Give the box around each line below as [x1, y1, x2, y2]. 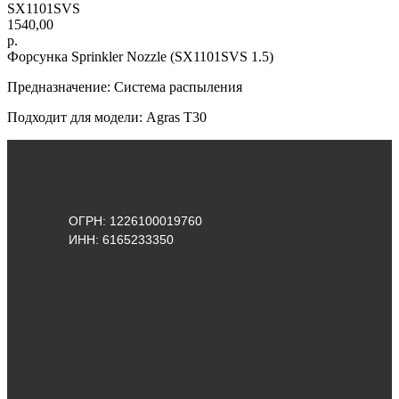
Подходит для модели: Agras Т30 [7, 109, 207, 125]
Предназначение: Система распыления [7, 78, 242, 94]
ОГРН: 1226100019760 [69, 214, 202, 228]
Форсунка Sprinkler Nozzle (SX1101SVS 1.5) [7, 48, 273, 64]
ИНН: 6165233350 [69, 232, 174, 247]
